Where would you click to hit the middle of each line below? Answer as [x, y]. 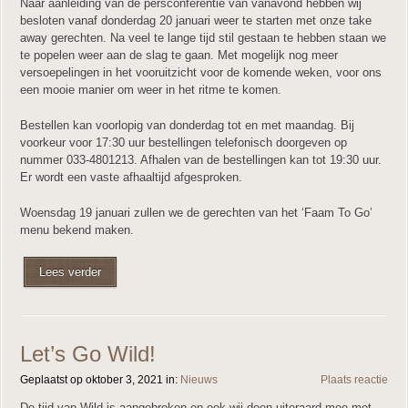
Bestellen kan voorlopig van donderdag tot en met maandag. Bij [187, 125]
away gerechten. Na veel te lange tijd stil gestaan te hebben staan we [203, 37]
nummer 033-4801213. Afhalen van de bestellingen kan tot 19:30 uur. [201, 159]
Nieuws [199, 379]
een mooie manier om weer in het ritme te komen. [151, 89]
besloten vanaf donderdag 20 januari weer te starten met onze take [196, 20]
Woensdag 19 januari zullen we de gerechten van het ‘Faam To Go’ [196, 212]
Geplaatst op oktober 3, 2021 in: [100, 379]
